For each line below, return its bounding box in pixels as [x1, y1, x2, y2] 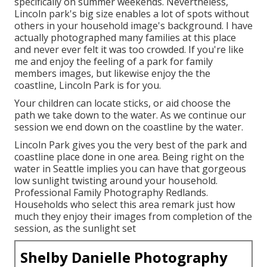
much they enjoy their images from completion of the [14, 209, 252, 223]
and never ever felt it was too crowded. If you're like [14, 42, 244, 56]
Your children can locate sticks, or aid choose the [14, 96, 231, 110]
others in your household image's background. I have [14, 18, 253, 32]
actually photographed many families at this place [14, 30, 236, 44]
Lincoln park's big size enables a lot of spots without [14, 7, 249, 20]
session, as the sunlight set [14, 221, 136, 235]
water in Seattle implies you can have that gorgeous [14, 162, 246, 175]
